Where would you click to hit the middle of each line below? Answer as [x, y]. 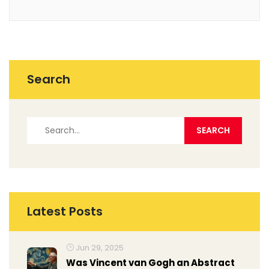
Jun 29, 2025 [99, 248]
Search [49, 80]
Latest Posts [65, 212]
